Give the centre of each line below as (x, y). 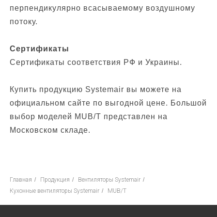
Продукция (55, 180)
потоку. (24, 22)
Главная (21, 180)
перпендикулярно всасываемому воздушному (102, 8)
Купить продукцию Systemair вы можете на (96, 89)
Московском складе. (50, 130)
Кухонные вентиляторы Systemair (54, 191)
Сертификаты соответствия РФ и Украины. (96, 62)
